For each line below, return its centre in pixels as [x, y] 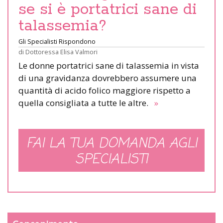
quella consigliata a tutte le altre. [85, 103]
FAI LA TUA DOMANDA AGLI [111, 144]
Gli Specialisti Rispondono [57, 42]
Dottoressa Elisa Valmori [61, 52]
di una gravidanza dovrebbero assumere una [108, 78]
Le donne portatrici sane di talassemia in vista [109, 66]
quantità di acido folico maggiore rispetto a [105, 91]
